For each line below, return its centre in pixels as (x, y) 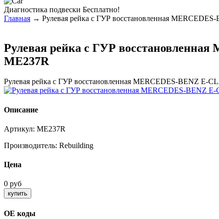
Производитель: (32, 145)
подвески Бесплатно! (85, 9)
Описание (21, 109)
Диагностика (26, 9)
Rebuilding (76, 145)
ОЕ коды (20, 213)
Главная (17, 18)
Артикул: (20, 129)
